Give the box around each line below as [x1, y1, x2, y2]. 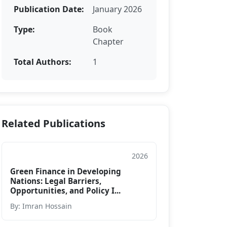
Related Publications [2, 116, 105, 130]
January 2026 [93, 3, 142, 15]
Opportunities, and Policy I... [10, 185, 121, 196]
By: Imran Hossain [10, 201, 72, 211]
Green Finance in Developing [10, 166, 121, 176]
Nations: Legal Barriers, [10, 175, 101, 186]
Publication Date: [14, 3, 84, 15]
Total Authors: [14, 56, 71, 67]
